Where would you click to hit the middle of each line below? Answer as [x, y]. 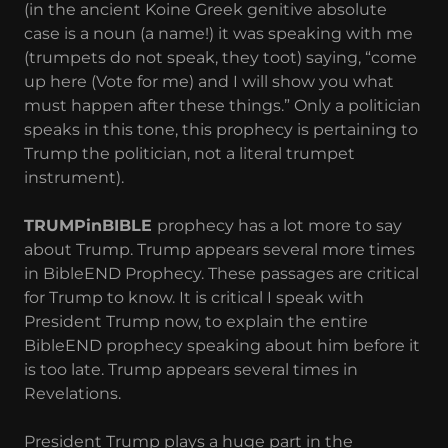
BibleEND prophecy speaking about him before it [222, 345]
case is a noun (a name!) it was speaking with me [218, 33]
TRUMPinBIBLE [90, 225]
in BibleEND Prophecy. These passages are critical [221, 273]
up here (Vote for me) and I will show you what [209, 81]
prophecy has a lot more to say [279, 225]
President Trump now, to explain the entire [196, 321]
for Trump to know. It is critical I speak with [194, 297]
